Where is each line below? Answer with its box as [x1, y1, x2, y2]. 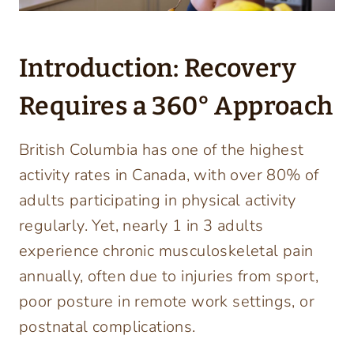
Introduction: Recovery [19, 53, 297, 84]
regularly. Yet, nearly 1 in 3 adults [19, 215, 264, 237]
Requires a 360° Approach [19, 91, 333, 122]
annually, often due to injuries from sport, [19, 265, 319, 288]
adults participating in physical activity [19, 190, 296, 212]
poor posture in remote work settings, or [19, 291, 314, 313]
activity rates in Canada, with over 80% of [19, 164, 319, 186]
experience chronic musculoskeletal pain [19, 240, 314, 262]
